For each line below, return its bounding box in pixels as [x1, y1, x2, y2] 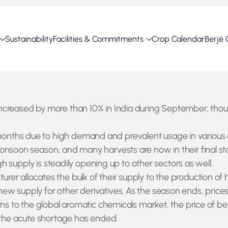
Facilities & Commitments [53, 34, 144, 44]
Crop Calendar [152, 34, 205, 44]
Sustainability [5, 34, 53, 44]
